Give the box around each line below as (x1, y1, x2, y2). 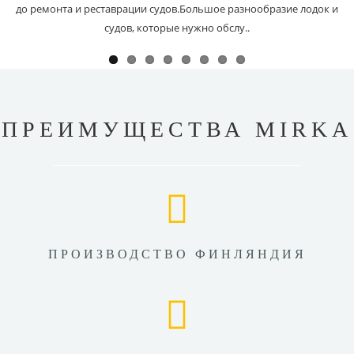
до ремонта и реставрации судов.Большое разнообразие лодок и (16, 2, 338, 16)
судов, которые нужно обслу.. (104, 21, 250, 35)
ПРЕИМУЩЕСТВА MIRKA (2, 117, 352, 141)
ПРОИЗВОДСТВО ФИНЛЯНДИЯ (47, 247, 307, 261)
